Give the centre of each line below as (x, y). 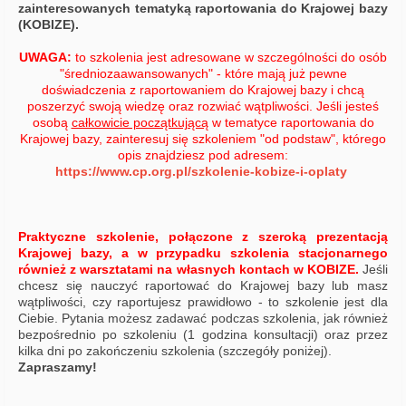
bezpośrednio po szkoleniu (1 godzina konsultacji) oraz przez (203, 335)
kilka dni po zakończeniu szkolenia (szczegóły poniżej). (175, 351)
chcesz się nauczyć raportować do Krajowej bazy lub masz (203, 286)
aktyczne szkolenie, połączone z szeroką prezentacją (209, 237)
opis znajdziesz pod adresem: (203, 155)
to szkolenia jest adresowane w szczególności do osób (231, 58)
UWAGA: (47, 58)
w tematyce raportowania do (291, 123)
